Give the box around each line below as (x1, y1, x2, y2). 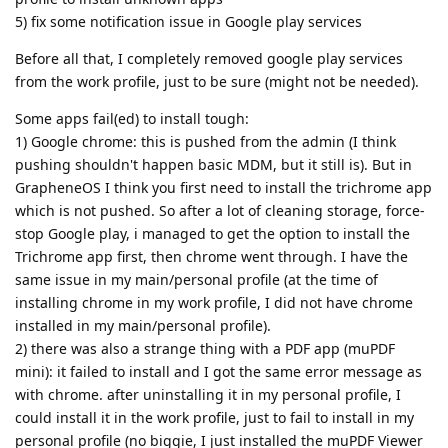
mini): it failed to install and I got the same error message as (15, 362, 422, 382)
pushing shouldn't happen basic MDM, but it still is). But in (15, 155, 412, 175)
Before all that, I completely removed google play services (15, 49, 403, 69)
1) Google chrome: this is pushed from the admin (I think (15, 132, 396, 152)
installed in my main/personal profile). (15, 316, 271, 336)
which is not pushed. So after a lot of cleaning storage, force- (15, 201, 425, 221)
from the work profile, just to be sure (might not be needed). (15, 72, 419, 92)
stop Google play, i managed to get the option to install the (15, 224, 410, 244)
